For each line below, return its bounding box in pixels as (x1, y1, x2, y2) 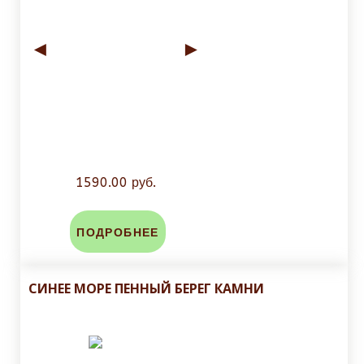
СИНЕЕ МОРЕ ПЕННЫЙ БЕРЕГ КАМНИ (28, 279, 264, 298)
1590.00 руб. (76, 175, 156, 191)
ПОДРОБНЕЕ (76, 226, 159, 240)
